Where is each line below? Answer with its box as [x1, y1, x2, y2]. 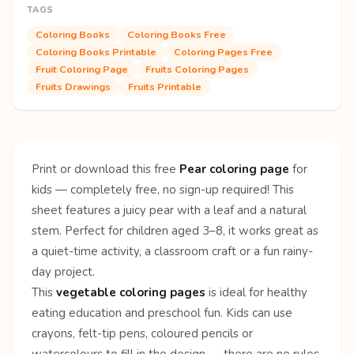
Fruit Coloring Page [36, 62, 128, 76]
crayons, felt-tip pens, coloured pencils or [32, 325, 253, 341]
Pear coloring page [179, 160, 289, 177]
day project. [32, 263, 95, 280]
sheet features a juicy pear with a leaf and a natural [32, 201, 307, 218]
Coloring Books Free [127, 27, 226, 41]
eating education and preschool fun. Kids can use [32, 304, 292, 321]
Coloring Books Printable [36, 44, 156, 58]
